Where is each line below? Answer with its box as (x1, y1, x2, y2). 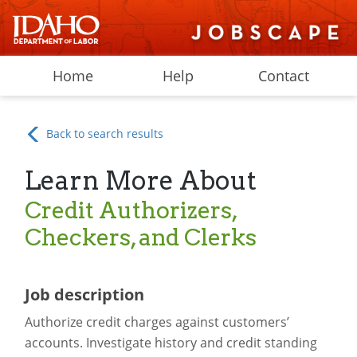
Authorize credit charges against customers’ (24, 313, 289, 331)
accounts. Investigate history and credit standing (24, 334, 317, 352)
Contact (258, 66, 310, 85)
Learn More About (24, 166, 257, 196)
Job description (24, 284, 144, 306)
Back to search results (43, 126, 164, 141)
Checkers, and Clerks (24, 223, 257, 251)
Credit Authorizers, (24, 196, 237, 224)
